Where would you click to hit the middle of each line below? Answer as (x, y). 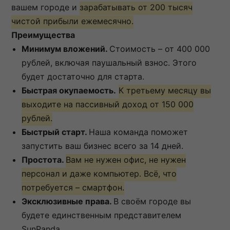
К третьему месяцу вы (165, 90)
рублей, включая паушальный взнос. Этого (109, 62)
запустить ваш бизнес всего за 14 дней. (102, 146)
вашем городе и (45, 7)
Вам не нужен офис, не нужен (126, 159)
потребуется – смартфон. (73, 187)
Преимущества (43, 35)
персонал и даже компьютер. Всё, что (99, 173)
